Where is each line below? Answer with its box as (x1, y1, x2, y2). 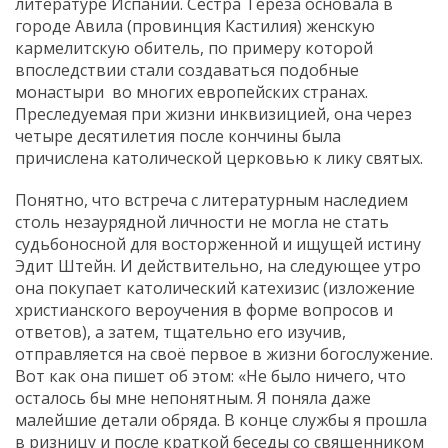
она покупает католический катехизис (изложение (15, 276, 415, 299)
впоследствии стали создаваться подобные (15, 58, 359, 81)
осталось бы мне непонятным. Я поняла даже (15, 386, 371, 409)
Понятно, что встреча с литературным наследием (15, 188, 408, 211)
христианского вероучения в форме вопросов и (15, 298, 393, 321)
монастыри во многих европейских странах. (15, 80, 368, 103)
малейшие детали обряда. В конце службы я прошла (15, 408, 427, 431)
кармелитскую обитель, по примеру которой (15, 36, 373, 59)
